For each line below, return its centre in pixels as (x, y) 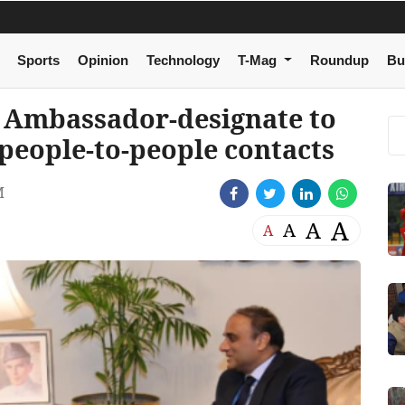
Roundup (339, 61)
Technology (183, 61)
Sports (38, 61)
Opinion (103, 61)
